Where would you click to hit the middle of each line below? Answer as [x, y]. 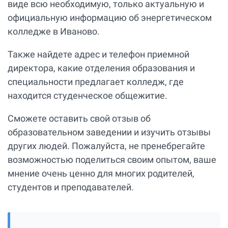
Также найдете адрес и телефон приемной [98, 54]
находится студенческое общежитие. [88, 96]
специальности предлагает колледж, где [96, 82]
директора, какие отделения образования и [101, 68]
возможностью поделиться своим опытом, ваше [112, 160]
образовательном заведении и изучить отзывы [109, 132]
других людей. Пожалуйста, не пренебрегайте [106, 146]
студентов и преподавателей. [71, 187]
